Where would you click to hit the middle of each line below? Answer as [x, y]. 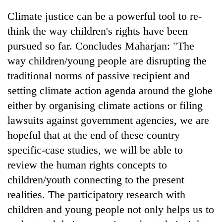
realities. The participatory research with [96, 194]
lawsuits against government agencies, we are [108, 120]
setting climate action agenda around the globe [110, 90]
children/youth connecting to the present [96, 179]
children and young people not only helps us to [111, 209]
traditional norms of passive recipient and [99, 75]
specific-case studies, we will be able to [95, 150]
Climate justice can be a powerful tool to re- [105, 16]
